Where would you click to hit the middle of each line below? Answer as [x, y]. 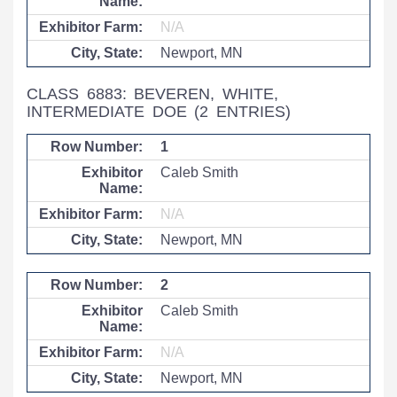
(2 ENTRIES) [242, 112]
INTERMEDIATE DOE [111, 112]
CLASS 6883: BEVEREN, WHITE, [152, 94]
